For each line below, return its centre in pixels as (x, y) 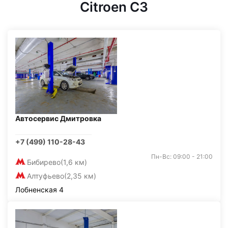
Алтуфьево (46, 176)
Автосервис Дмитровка (58, 118)
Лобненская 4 (39, 190)
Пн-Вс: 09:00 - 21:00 (182, 156)
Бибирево (44, 162)
